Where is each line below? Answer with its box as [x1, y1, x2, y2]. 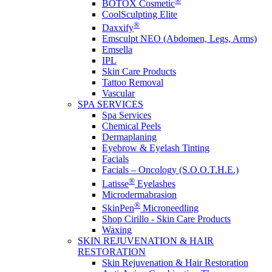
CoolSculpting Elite [102, 9, 177, 20]
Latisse [102, 178, 129, 189]
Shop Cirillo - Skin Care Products [102, 214, 231, 225]
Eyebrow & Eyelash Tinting [102, 143, 209, 154]
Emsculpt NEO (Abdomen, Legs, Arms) [102, 33, 257, 44]
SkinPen [102, 203, 134, 214]
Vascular [102, 88, 135, 99]
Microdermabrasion [102, 189, 177, 200]
